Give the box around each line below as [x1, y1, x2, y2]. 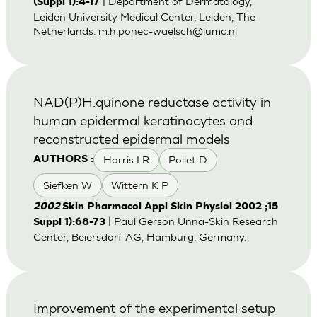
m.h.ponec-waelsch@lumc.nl [98, 24, 237, 37]
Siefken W [42, 179, 92, 192]
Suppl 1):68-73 [33, 217, 105, 229]
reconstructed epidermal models [33, 129, 230, 146]
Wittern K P [111, 179, 169, 192]
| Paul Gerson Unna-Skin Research [105, 215, 278, 228]
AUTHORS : [33, 154, 93, 165]
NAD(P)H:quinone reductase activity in [33, 93, 271, 110]
